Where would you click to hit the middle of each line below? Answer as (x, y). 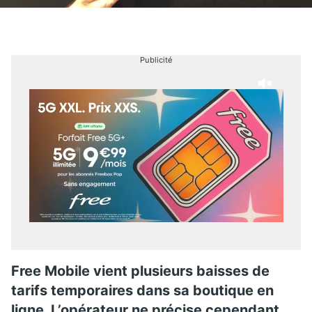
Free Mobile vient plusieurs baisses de (140, 271)
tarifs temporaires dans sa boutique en (142, 290)
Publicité (156, 60)
